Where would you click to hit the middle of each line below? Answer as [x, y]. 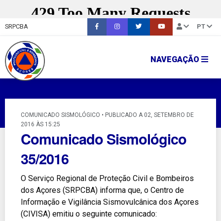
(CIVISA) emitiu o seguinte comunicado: [89, 214]
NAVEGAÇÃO [176, 59]
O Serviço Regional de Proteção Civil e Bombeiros [107, 179]
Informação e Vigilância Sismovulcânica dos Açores [110, 202]
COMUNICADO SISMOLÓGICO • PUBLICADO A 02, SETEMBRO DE [107, 115]
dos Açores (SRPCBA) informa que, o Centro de [102, 190]
